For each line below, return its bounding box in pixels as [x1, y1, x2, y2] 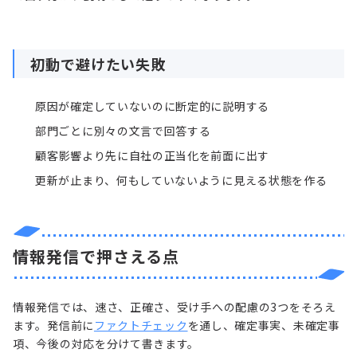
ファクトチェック [93, 316, 188, 333]
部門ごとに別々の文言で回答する [35, 122, 211, 139]
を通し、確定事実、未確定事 [187, 316, 340, 333]
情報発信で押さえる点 [13, 244, 179, 268]
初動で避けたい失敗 [30, 53, 167, 74]
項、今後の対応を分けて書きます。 [13, 335, 200, 351]
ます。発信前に [13, 316, 94, 333]
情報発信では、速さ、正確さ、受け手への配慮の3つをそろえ [13, 298, 336, 315]
